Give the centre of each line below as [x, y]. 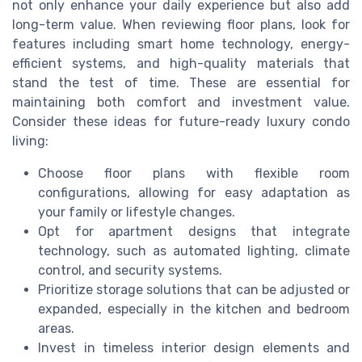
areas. [56, 328]
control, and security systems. [130, 270]
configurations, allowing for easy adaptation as [194, 192]
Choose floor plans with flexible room [194, 173]
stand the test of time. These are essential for [181, 82]
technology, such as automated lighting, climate [194, 250]
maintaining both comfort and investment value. [181, 102]
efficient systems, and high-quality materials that [181, 63]
